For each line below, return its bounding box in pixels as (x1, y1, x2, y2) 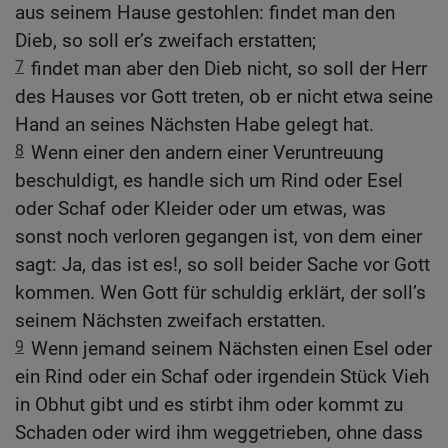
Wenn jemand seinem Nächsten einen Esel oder (31, 337, 432, 361)
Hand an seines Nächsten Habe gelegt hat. (15, 113, 374, 137)
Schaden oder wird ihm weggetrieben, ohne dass (15, 421, 423, 445)
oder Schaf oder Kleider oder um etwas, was (15, 197, 386, 221)
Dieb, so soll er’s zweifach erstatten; (15, 29, 316, 53)
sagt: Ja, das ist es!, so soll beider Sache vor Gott (15, 253, 430, 277)
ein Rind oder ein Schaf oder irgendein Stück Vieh (15, 365, 429, 389)
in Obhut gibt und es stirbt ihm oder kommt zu (15, 393, 403, 417)
